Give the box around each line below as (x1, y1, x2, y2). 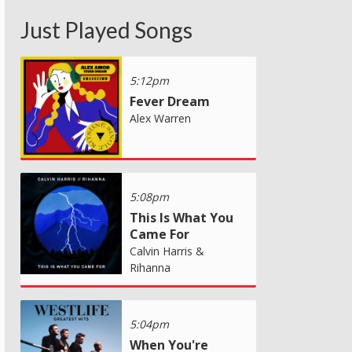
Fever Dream (130, 92, 210, 110)
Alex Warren (130, 110, 191, 126)
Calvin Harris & (130, 243, 204, 258)
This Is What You (130, 208, 233, 226)
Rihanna (130, 259, 170, 275)
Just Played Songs (20, 16, 192, 43)
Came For (130, 225, 189, 243)
